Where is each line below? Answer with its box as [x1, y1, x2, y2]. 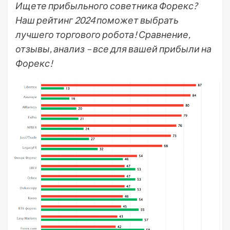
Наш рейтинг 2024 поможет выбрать [15, 14, 179, 26]
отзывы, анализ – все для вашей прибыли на [15, 43, 212, 54]
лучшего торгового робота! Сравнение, [15, 29, 190, 40]
